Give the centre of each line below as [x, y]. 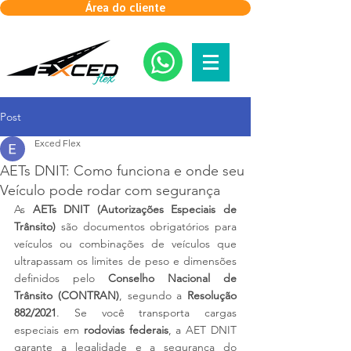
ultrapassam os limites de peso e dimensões [125, 261]
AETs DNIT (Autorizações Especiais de [135, 209]
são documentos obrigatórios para [146, 226]
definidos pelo [61, 278]
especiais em [49, 330]
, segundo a [153, 295]
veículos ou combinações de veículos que [125, 244]
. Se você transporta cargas [147, 313]
